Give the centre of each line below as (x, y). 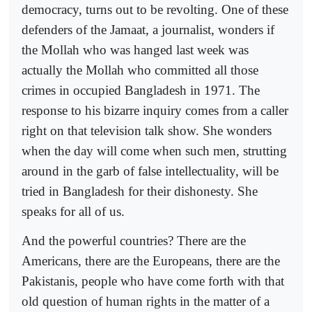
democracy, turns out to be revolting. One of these (155, 10)
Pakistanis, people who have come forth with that (153, 281)
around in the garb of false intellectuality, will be (150, 171)
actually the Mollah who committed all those (140, 70)
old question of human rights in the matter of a (146, 302)
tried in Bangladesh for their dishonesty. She (140, 192)
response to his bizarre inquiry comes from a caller (155, 111)
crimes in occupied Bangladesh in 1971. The (141, 91)
